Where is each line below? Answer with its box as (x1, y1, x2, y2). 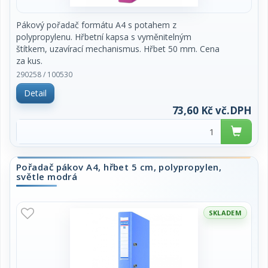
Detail (24, 87, 47, 99)
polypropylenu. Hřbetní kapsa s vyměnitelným (16, 31, 191, 42)
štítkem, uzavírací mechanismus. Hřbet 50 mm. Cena (16, 43, 220, 54)
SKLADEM (208, 208, 242, 217)
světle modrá (16, 170, 78, 182)
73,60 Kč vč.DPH (172, 103, 252, 117)
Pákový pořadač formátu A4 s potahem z (16, 19, 176, 31)
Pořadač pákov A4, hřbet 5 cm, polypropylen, (16, 161, 222, 173)
